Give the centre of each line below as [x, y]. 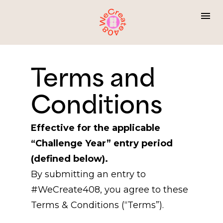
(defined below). [69, 159]
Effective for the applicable [95, 128]
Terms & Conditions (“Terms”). [97, 205]
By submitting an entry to [88, 174]
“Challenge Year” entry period [102, 143]
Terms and [93, 80]
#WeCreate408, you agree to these [109, 189]
